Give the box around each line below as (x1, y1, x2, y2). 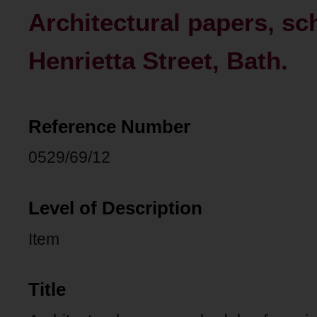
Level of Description (28, 197, 202, 218)
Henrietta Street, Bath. (28, 46, 288, 75)
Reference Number (28, 116, 190, 137)
